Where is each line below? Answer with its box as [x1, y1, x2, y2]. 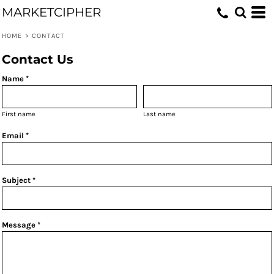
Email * [2, 131, 29, 140]
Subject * [2, 176, 35, 185]
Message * [2, 220, 40, 229]
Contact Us [2, 52, 73, 67]
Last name [143, 110, 176, 118]
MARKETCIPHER [2, 5, 101, 20]
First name [2, 110, 35, 118]
